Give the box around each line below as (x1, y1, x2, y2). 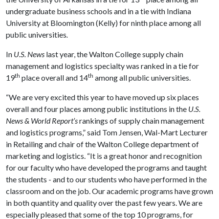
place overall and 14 (20, 73, 88, 82)
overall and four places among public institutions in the (6, 104, 188, 113)
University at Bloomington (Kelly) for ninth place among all (6, 18, 201, 27)
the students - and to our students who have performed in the (6, 175, 207, 184)
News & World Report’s (6, 116, 78, 125)
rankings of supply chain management (78, 116, 204, 125)
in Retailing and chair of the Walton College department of (6, 139, 199, 149)
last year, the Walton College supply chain (46, 49, 183, 59)
